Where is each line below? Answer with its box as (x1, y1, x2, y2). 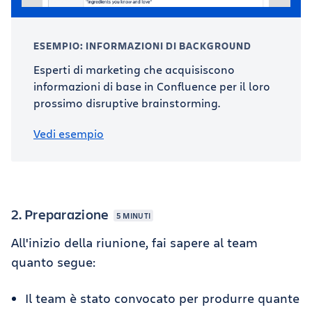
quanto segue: (11, 253, 95, 270)
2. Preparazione (11, 204, 111, 224)
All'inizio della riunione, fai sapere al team (11, 233, 258, 251)
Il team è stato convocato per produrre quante (25, 289, 299, 306)
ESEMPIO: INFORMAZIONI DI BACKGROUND (33, 38, 251, 52)
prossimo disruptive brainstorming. (33, 95, 220, 110)
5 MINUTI (116, 210, 151, 221)
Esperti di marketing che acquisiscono (33, 61, 235, 77)
